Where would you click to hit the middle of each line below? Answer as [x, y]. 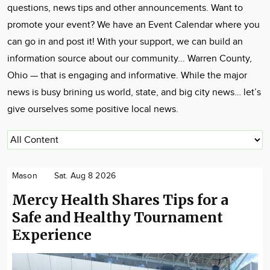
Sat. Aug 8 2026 [85, 176]
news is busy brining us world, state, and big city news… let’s [134, 93]
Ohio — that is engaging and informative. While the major [127, 76]
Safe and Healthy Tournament [118, 217]
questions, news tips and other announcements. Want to [125, 8]
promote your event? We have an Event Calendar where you [133, 25]
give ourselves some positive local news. [93, 109]
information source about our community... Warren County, [130, 59]
